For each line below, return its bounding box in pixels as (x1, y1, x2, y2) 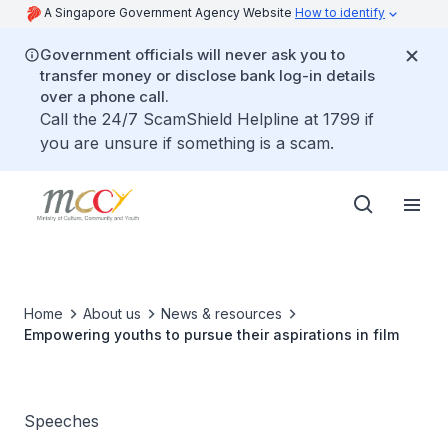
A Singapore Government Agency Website (44, 5, 295, 20)
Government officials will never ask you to (40, 45, 345, 64)
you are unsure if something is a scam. (40, 133, 334, 153)
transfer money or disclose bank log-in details (40, 66, 375, 85)
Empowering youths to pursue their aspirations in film (24, 326, 399, 343)
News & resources (161, 305, 282, 322)
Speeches (24, 411, 99, 431)
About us (83, 305, 141, 322)
